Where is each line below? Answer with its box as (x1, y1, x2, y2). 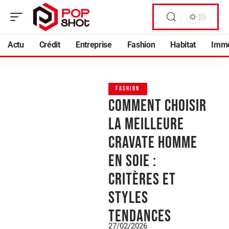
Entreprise (75, 40, 112, 50)
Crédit (39, 40, 60, 50)
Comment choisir (108, 96, 207, 116)
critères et (108, 170, 176, 190)
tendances (108, 207, 171, 226)
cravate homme (108, 133, 197, 153)
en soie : (108, 151, 156, 171)
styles (108, 188, 148, 208)
